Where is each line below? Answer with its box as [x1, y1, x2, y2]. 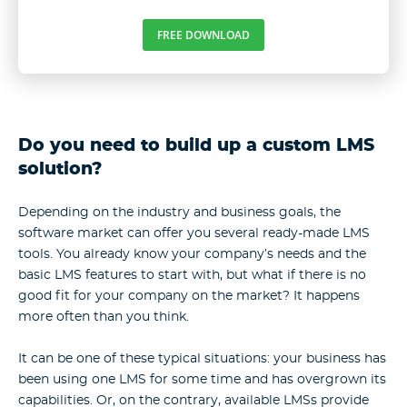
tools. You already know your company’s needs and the [18, 247, 366, 261]
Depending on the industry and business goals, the [18, 205, 341, 219]
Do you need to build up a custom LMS [18, 136, 374, 154]
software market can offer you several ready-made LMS [18, 226, 370, 240]
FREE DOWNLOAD [157, 26, 250, 43]
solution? [18, 160, 102, 178]
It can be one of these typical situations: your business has [18, 352, 386, 366]
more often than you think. [18, 310, 189, 323]
